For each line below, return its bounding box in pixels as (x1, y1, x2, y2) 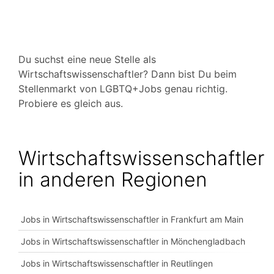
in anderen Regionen (18, 168, 207, 191)
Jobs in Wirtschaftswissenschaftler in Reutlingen (21, 258, 213, 268)
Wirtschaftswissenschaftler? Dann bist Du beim (18, 68, 237, 80)
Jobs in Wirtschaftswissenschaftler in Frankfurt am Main (21, 214, 243, 224)
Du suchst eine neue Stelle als (18, 53, 156, 65)
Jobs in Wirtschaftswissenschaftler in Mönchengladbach (21, 236, 245, 246)
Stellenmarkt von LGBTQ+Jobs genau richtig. (18, 83, 228, 95)
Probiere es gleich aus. (18, 97, 123, 109)
